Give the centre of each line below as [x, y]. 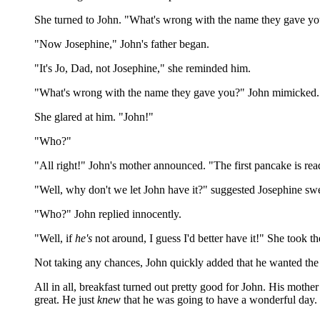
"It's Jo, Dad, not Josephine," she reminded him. [142, 68]
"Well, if [55, 238]
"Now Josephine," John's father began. [122, 44]
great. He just [66, 300]
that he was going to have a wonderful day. [219, 300]
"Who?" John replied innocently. [108, 214]
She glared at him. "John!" [94, 117]
